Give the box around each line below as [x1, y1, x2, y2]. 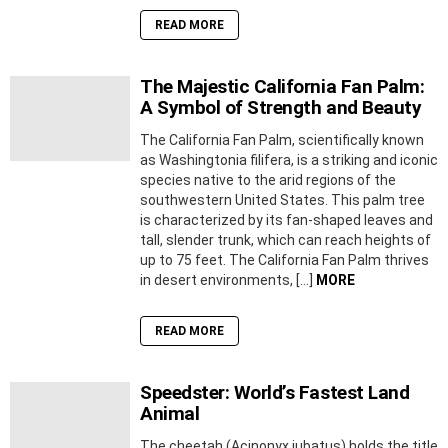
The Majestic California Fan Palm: [140, 75, 425, 99]
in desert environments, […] [140, 272, 316, 289]
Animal [140, 402, 200, 426]
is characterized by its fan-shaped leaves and [140, 212, 433, 229]
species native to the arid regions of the [140, 172, 396, 189]
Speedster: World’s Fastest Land [140, 381, 410, 405]
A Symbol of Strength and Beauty [140, 96, 422, 120]
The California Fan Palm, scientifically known [140, 132, 424, 149]
